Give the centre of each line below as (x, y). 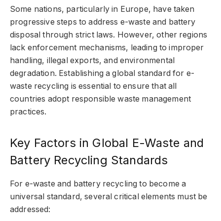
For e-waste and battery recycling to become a (98, 184)
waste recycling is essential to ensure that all (93, 86)
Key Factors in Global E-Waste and (107, 143)
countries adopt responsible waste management (101, 99)
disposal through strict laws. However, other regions (109, 35)
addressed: (30, 210)
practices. (28, 112)
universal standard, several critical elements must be (109, 197)
